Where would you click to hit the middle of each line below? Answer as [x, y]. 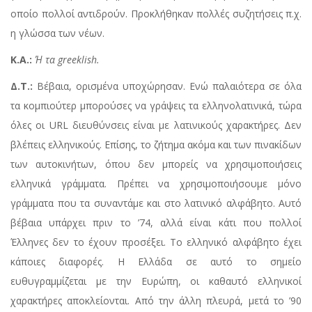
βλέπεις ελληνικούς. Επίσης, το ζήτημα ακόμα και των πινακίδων [156, 145]
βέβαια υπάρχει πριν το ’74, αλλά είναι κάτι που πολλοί [156, 223]
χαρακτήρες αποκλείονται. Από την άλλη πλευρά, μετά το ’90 [156, 301]
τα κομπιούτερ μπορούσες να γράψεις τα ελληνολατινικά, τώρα [156, 106]
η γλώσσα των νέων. [57, 33]
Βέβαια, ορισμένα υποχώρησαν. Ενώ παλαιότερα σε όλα [167, 86]
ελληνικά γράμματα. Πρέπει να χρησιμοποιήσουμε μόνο [156, 184]
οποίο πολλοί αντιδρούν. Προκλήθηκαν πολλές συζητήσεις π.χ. [156, 14]
